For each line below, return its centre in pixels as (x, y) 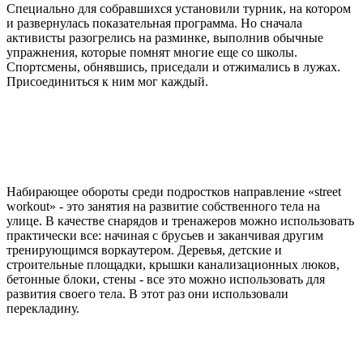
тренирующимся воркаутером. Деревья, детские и (144, 250)
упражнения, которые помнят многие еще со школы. (152, 53)
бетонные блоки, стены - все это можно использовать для (166, 280)
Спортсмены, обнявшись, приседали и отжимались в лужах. (173, 67)
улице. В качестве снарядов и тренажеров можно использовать (180, 221)
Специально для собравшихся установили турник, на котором (179, 9)
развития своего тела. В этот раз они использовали (147, 294)
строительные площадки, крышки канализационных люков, (173, 265)
